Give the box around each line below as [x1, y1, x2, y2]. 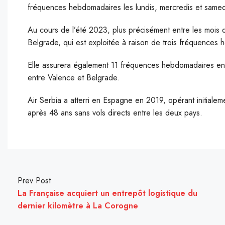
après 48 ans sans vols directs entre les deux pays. [28, 107, 202, 119]
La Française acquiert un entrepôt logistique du [18, 187, 197, 199]
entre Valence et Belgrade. [28, 72, 120, 83]
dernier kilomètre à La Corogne [18, 200, 138, 211]
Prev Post [18, 175, 51, 186]
